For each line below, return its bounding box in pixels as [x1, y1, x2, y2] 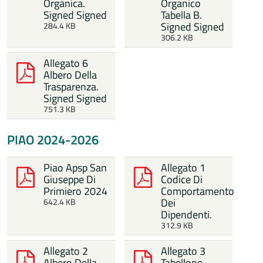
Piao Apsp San [43, 160, 107, 176]
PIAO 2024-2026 [7, 130, 99, 150]
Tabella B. [161, 7, 203, 23]
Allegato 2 [43, 243, 89, 259]
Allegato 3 [161, 243, 206, 259]
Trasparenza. [43, 79, 99, 95]
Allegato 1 [161, 160, 206, 176]
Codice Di [161, 171, 203, 187]
